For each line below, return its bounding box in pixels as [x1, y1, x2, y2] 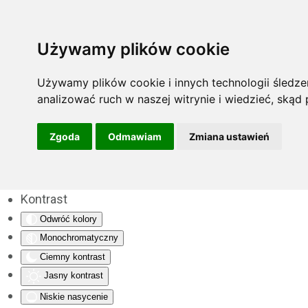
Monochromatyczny [40, 232, 118, 243]
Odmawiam [107, 130, 162, 142]
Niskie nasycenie [40, 291, 108, 302]
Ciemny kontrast [40, 251, 105, 262]
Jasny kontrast [44, 270, 103, 281]
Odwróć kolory [40, 214, 97, 224]
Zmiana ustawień [189, 130, 269, 142]
